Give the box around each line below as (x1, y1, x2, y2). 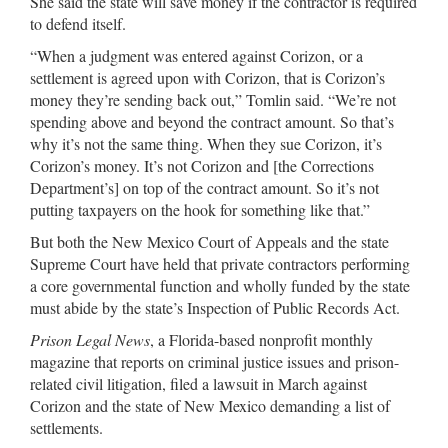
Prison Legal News (30, 329, 150, 350)
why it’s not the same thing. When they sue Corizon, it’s (30, 133, 382, 154)
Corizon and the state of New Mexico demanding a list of (30, 395, 390, 416)
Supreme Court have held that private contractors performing (30, 253, 410, 274)
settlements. (30, 417, 103, 438)
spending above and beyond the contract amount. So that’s (30, 111, 394, 132)
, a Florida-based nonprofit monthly (150, 329, 373, 350)
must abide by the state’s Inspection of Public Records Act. (30, 297, 400, 318)
